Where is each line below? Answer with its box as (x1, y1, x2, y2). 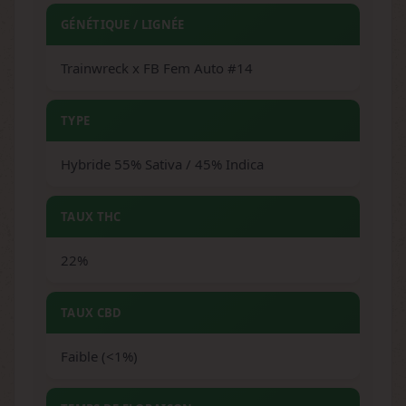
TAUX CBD (61, 304, 122, 321)
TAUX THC (61, 208, 121, 225)
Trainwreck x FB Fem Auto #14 (61, 59, 253, 77)
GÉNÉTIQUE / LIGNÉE (61, 16, 185, 33)
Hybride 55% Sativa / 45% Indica (61, 155, 264, 173)
